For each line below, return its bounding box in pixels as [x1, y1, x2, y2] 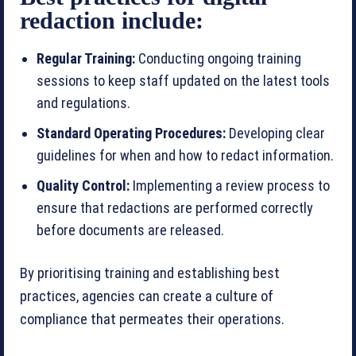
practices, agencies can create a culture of [20, 287, 273, 305]
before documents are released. [37, 221, 224, 238]
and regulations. [37, 94, 130, 111]
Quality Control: [37, 176, 130, 194]
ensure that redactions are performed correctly [37, 199, 313, 216]
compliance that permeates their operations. [20, 310, 284, 328]
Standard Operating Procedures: [37, 124, 226, 141]
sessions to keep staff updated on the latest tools [37, 72, 330, 89]
